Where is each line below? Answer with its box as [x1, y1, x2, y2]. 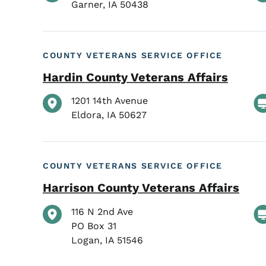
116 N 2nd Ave [71, 205, 133, 217]
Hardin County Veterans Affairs [43, 69, 228, 84]
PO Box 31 [71, 220, 116, 232]
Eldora [71, 109, 102, 121]
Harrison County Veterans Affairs [43, 180, 239, 195]
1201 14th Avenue [71, 95, 148, 107]
